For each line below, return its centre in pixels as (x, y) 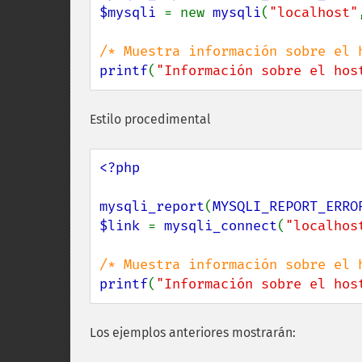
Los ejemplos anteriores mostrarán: (193, 333)
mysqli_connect (221, 226)
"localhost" (314, 13)
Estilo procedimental (150, 119)
